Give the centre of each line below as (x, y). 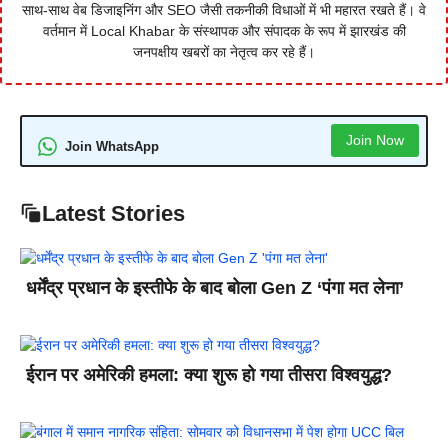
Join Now (374, 140)
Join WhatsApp (112, 146)
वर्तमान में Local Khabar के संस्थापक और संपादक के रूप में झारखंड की (224, 30)
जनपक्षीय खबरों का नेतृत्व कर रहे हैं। (224, 51)
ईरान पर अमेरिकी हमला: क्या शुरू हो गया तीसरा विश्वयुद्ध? (209, 375)
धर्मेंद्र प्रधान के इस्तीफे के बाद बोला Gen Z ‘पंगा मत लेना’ (215, 288)
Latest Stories (113, 213)
